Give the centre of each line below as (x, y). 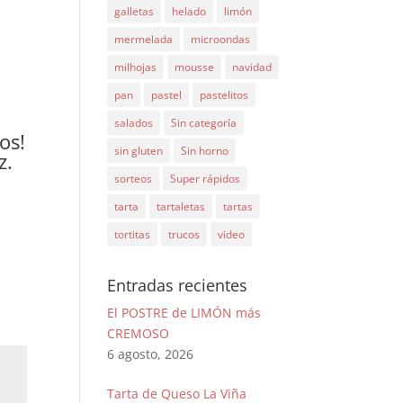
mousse (195, 67)
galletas (134, 12)
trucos (184, 235)
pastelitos (224, 95)
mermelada (144, 40)
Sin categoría (204, 123)
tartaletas (181, 207)
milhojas (136, 67)
